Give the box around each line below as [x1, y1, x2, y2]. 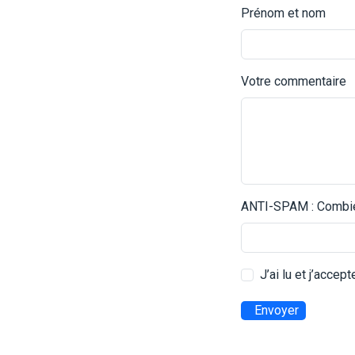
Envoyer [254, 302, 299, 318]
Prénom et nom [241, 5, 326, 21]
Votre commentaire [241, 73, 346, 89]
